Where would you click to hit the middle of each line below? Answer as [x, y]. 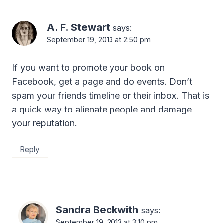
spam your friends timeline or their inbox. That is [111, 95]
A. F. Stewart [78, 27]
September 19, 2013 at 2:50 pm [99, 39]
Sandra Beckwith [97, 209]
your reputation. [45, 123]
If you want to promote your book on [88, 67]
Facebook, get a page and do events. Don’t [102, 81]
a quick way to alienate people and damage [102, 109]
